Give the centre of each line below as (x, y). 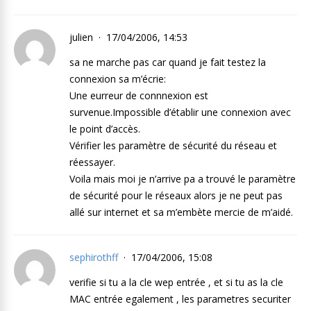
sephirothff (94, 257)
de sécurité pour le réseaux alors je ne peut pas (176, 195)
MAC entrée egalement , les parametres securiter (180, 299)
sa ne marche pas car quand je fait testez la (168, 62)
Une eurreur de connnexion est (139, 95)
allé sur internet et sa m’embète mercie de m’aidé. (181, 212)
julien (83, 37)
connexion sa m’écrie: (118, 79)
